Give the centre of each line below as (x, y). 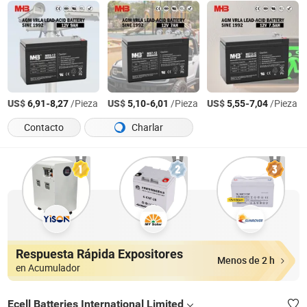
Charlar (146, 128)
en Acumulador (48, 268)
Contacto (44, 128)
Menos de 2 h (246, 261)
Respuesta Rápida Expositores (99, 254)
